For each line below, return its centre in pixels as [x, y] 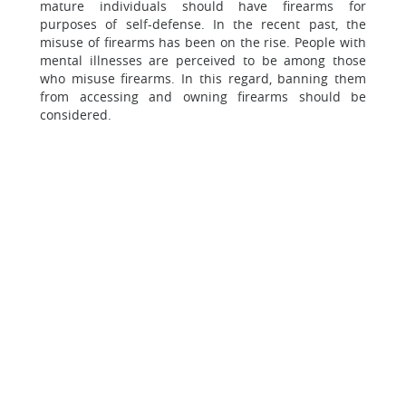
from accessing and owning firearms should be [203, 97]
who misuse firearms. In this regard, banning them [203, 78]
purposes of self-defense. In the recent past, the [203, 24]
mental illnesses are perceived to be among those [203, 60]
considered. [76, 115]
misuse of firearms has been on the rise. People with [203, 42]
